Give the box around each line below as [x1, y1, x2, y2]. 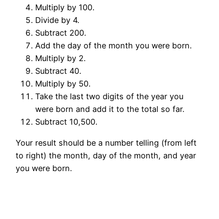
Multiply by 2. [35, 53, 86, 64]
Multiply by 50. [35, 79, 90, 89]
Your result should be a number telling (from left [16, 137, 197, 148]
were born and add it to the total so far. [35, 104, 184, 114]
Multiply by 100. [35, 2, 94, 13]
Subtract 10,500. [35, 117, 97, 127]
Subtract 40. [35, 66, 81, 76]
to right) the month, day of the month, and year [16, 150, 196, 160]
